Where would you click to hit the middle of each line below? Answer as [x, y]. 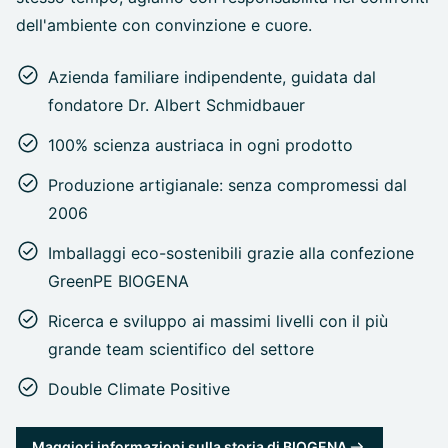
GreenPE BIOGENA [118, 280]
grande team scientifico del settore [181, 348]
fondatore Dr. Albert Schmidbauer [176, 104]
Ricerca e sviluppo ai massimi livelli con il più [218, 320]
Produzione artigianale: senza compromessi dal [227, 184]
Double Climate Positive [139, 388]
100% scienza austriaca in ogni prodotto [200, 144]
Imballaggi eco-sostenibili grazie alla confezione [231, 252]
